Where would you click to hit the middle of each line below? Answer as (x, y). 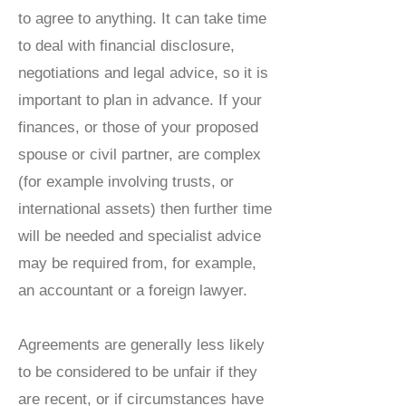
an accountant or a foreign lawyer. (133, 290)
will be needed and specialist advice (140, 236)
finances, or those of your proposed (138, 127)
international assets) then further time (145, 209)
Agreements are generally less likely (141, 345)
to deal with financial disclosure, (126, 46)
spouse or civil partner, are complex (140, 155)
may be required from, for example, (137, 263)
